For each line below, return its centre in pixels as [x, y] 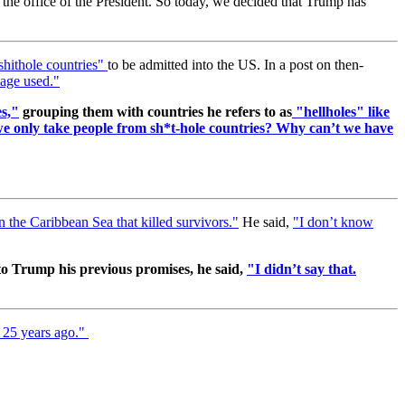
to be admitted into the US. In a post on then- [235, 64]
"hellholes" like [343, 111]
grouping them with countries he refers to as [157, 111]
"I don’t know [333, 221]
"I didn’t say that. [301, 268]
